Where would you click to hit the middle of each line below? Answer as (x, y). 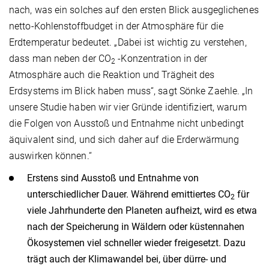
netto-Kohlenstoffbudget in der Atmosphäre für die (116, 26)
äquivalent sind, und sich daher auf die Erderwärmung (124, 140)
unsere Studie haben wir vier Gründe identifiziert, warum (128, 107)
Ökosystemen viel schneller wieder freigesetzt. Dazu (136, 243)
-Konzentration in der (162, 59)
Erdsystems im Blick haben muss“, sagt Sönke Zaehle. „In (131, 91)
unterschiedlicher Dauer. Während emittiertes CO (129, 195)
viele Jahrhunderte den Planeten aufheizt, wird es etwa (142, 211)
